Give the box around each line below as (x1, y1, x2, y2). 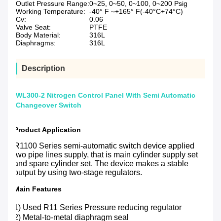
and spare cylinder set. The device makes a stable (14, 159, 188, 168)
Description (22, 64, 65, 73)
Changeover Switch (16, 101, 81, 110)
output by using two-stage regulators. (14, 168, 142, 177)
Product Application (14, 126, 81, 134)
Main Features (14, 185, 62, 193)
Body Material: (16, 31, 61, 39)
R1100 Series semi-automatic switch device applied (14, 142, 194, 150)
